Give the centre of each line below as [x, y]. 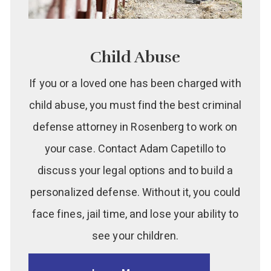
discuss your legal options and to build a [135, 171]
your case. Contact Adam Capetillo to [135, 149]
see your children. [135, 237]
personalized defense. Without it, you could [135, 193]
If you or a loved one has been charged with [135, 84]
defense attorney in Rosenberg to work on [135, 128]
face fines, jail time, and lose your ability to [135, 215]
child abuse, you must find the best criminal [135, 106]
